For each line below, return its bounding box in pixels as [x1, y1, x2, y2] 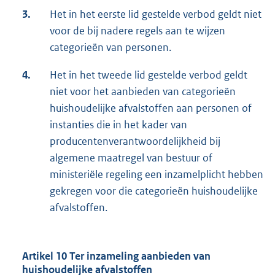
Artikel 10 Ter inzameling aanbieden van [22, 249, 211, 263]
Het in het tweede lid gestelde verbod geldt [50, 68, 247, 82]
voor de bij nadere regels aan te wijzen [50, 24, 225, 38]
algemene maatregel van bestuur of [50, 151, 212, 165]
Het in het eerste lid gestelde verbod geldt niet [50, 7, 261, 21]
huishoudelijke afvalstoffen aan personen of [50, 101, 252, 115]
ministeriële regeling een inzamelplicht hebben [50, 168, 263, 182]
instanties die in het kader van [50, 118, 187, 132]
